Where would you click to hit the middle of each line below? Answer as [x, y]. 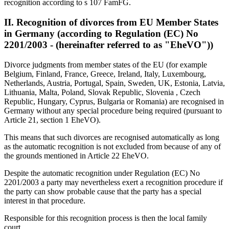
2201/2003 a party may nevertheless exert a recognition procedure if [113, 182]
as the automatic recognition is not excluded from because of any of [112, 146]
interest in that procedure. [45, 200]
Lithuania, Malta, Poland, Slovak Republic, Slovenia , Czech [102, 92]
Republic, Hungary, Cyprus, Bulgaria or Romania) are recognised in [114, 101]
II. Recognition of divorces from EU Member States [111, 22]
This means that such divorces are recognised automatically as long [112, 137]
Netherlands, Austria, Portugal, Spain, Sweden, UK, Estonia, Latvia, [114, 83]
